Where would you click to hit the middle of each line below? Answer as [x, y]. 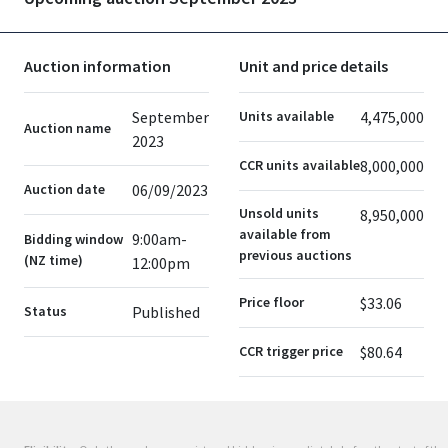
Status [45, 311]
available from [285, 234]
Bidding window [73, 239]
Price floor [271, 302]
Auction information [97, 66]
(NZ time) [53, 260]
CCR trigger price [291, 351]
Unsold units [279, 213]
